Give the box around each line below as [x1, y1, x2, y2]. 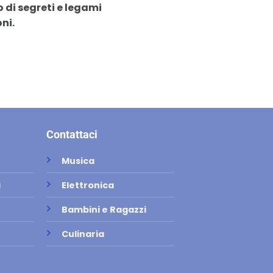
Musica [61, 154, 94, 167]
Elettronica [61, 179, 114, 191]
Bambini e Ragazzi [61, 203, 146, 216]
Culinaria [61, 227, 104, 240]
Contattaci [46, 127, 97, 141]
